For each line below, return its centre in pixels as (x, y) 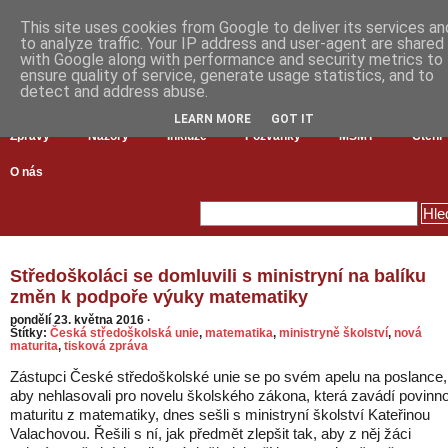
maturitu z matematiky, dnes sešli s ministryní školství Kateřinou (220, 414)
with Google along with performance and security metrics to (231, 59)
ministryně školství (333, 332)
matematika (239, 332)
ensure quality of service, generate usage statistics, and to (227, 75)
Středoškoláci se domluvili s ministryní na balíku (218, 276)
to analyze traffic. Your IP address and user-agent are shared (232, 43)
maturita (34, 345)
